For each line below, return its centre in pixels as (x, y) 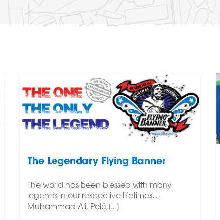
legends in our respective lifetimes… (94, 196)
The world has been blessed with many (99, 185)
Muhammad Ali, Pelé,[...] (73, 207)
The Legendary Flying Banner (96, 162)
